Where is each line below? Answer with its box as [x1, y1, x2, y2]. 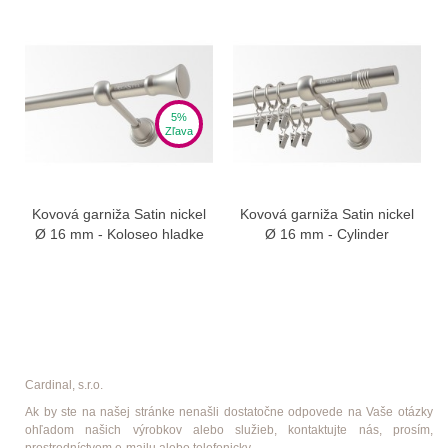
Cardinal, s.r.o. [25, 377, 103, 392]
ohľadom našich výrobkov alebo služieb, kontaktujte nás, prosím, [25, 422, 433, 437]
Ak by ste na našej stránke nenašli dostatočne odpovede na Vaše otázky [25, 404, 433, 419]
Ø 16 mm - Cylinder [265, 225, 389, 242]
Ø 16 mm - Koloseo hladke [34, 225, 204, 242]
